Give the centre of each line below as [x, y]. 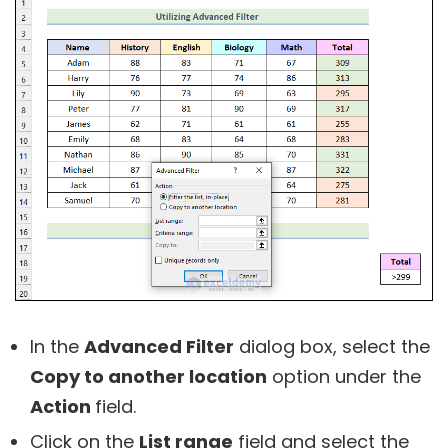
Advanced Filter [159, 347]
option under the [344, 377]
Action [62, 407]
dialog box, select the [332, 347]
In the [57, 347]
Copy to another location [148, 377]
